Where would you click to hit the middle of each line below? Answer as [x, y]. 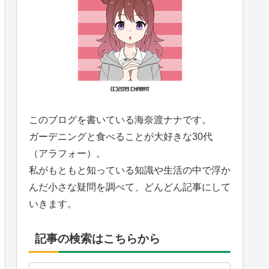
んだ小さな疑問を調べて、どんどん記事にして [130, 187]
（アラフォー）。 [67, 154]
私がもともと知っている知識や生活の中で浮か [130, 171]
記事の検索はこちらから [98, 238]
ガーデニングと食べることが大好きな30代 [121, 137]
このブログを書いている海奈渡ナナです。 [120, 120]
